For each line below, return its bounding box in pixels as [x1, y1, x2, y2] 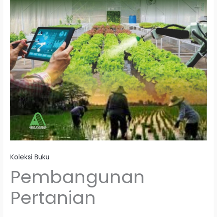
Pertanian [10, 186, 96, 211]
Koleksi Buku [10, 152, 50, 162]
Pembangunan [10, 165, 145, 190]
